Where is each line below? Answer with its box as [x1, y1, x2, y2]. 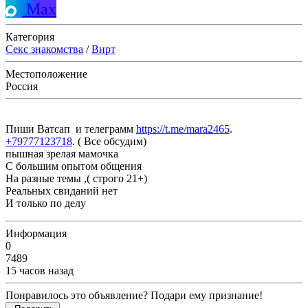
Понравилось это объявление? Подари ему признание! [5, 289, 263, 302]
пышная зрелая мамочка [5, 148, 121, 160]
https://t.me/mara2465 [136, 123, 230, 135]
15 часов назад [5, 265, 74, 277]
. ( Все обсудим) [72, 135, 146, 148]
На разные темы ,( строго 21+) [5, 173, 147, 185]
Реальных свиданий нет [5, 185, 120, 197]
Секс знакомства [5, 43, 83, 56]
